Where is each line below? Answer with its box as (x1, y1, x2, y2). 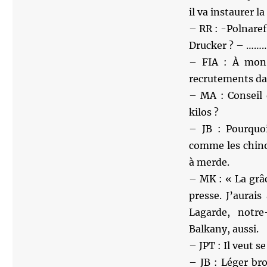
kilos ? (188, 106, 219, 118)
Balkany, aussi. (188, 223, 259, 235)
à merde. (188, 156, 229, 168)
